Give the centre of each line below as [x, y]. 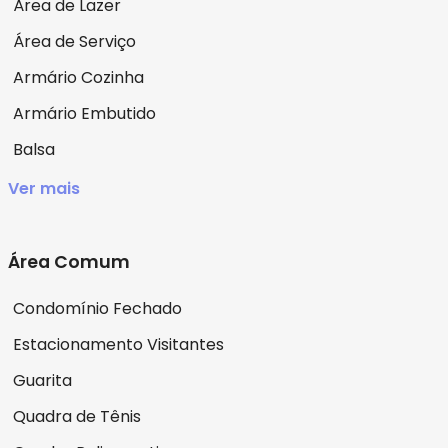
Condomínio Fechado [97, 308]
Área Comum [69, 261]
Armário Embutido [84, 113]
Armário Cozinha [78, 77]
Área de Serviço [74, 41]
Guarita [42, 380]
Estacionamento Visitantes [118, 344]
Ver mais [44, 188]
